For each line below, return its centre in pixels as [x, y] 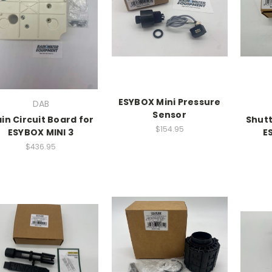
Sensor [169, 115]
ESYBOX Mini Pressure [169, 102]
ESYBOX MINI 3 [41, 133]
